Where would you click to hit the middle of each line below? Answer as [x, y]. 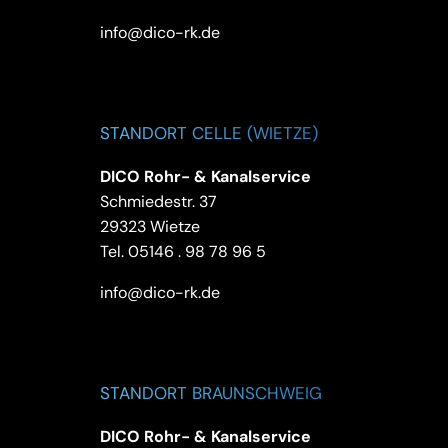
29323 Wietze [149, 226]
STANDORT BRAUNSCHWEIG [210, 392]
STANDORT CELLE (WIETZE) [208, 132]
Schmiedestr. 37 [158, 201]
